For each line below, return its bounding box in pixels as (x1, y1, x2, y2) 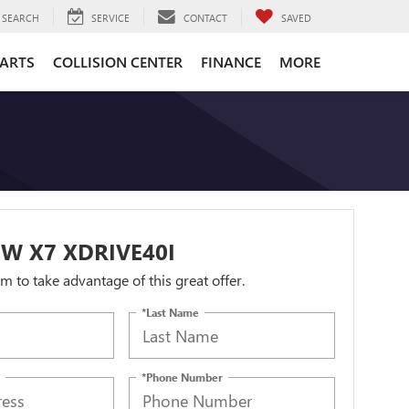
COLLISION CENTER (53, 51, 183, 71)
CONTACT (184, 10, 227, 25)
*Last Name (142, 304, 200, 320)
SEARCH (2, 10, 39, 25)
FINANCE (201, 51, 261, 71)
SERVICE (91, 10, 130, 25)
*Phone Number (142, 369, 224, 384)
